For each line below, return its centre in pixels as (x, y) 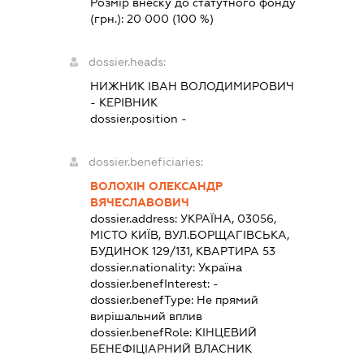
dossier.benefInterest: (152, 284)
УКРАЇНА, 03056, (229, 219)
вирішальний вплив (147, 316)
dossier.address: (136, 219)
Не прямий (228, 300)
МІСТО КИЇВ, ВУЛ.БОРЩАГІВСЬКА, (190, 235)
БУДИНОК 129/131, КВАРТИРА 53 (183, 251)
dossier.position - (139, 119)
